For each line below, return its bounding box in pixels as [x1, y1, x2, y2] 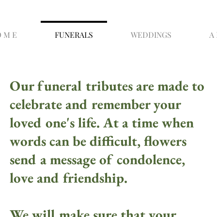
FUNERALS [55, 30, 93, 40]
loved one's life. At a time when [9, 113, 194, 132]
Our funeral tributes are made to [9, 77, 204, 95]
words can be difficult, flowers [9, 132, 186, 151]
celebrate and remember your [9, 95, 181, 114]
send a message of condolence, [9, 150, 185, 169]
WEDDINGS [131, 30, 171, 40]
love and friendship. [9, 169, 127, 187]
